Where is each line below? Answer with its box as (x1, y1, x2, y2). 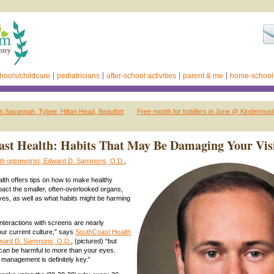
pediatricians (57, 72, 100, 80)
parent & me (183, 72, 223, 80)
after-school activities (106, 72, 176, 80)
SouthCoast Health (75, 228, 131, 235)
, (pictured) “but (71, 237, 117, 245)
